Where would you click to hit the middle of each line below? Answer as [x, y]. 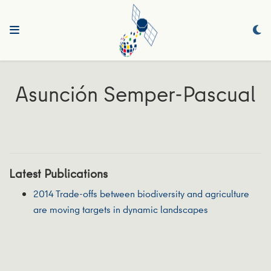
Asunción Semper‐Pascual [135, 94]
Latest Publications [58, 173]
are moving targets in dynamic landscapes [121, 209]
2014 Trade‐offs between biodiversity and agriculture [141, 193]
